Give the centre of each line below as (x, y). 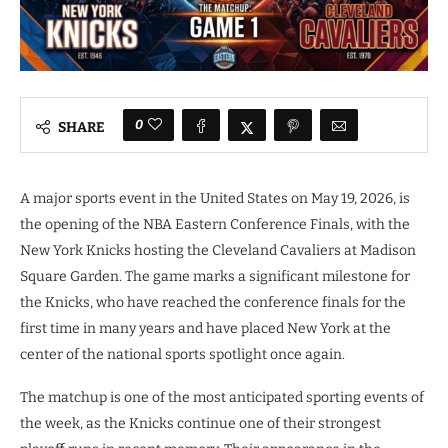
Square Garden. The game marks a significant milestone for (215, 277)
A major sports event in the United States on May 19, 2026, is (215, 199)
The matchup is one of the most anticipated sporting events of (222, 398)
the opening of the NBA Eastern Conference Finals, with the (215, 225)
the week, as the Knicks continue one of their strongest (200, 424)
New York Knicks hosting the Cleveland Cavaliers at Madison (218, 251)
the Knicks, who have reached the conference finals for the (213, 303)
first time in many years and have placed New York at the (205, 329)
